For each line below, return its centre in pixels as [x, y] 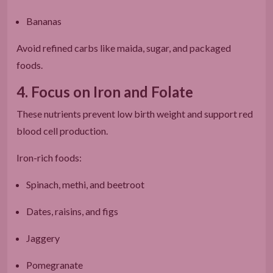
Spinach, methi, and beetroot [85, 184]
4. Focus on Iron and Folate [105, 91]
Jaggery [43, 238]
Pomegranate [55, 264]
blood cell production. [62, 130]
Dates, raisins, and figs [72, 211]
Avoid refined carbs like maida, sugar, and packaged [124, 48]
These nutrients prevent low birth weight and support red [135, 113]
